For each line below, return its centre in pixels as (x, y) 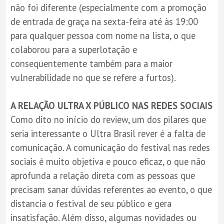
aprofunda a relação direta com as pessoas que (103, 175)
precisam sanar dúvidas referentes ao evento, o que (111, 189)
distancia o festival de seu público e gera (91, 203)
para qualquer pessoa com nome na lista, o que (103, 35)
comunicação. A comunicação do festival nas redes (110, 147)
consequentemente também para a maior (91, 63)
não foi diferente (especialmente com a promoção (108, 7)
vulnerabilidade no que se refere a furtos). (93, 77)
